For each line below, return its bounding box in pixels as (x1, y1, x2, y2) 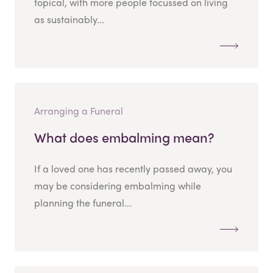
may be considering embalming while (34, 178, 201, 193)
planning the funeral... (34, 195, 132, 210)
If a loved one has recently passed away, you (34, 161, 232, 175)
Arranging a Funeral (34, 103, 123, 118)
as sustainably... (34, 12, 104, 26)
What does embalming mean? (34, 127, 214, 147)
